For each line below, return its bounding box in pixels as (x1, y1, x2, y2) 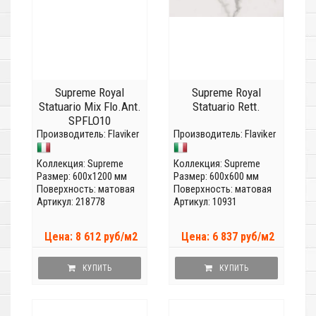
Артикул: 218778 (37, 195, 105, 209)
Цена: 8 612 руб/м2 (44, 230, 138, 244)
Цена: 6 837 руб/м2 (181, 230, 274, 244)
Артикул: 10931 (174, 195, 237, 209)
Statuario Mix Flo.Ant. (38, 99, 141, 114)
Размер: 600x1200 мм (37, 170, 127, 183)
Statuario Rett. (193, 99, 260, 114)
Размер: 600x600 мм (174, 170, 259, 183)
